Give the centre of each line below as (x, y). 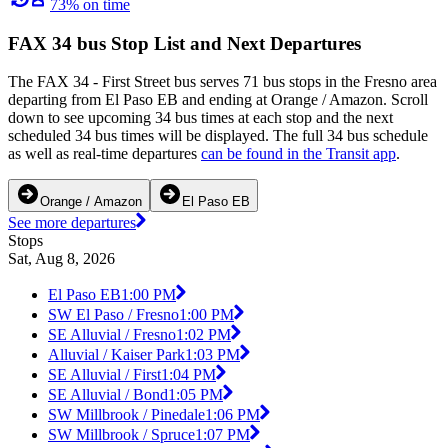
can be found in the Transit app (298, 154)
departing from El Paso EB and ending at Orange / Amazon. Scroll (218, 100)
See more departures (72, 223)
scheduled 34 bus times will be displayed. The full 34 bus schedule (218, 136)
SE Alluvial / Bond (108, 395)
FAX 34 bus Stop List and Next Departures (184, 43)
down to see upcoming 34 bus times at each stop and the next (200, 118)
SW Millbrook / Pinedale (126, 415)
